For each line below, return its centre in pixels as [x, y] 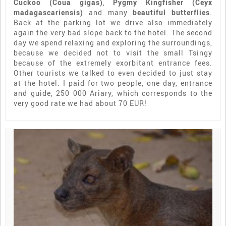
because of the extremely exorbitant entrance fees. [113, 63]
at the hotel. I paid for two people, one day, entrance [113, 83]
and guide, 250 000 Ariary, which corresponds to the [113, 93]
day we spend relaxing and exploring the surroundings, [113, 43]
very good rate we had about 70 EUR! [80, 103]
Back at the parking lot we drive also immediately [113, 23]
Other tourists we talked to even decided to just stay [113, 73]
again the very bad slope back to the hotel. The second [113, 33]
